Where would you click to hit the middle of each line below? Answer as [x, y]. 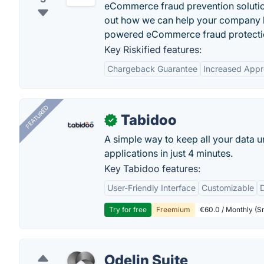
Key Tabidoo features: [152, 169]
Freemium [173, 209]
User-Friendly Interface [151, 188]
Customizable [228, 188]
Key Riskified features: [153, 49]
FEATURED [37, 117]
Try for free [128, 209]
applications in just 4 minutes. [169, 153]
